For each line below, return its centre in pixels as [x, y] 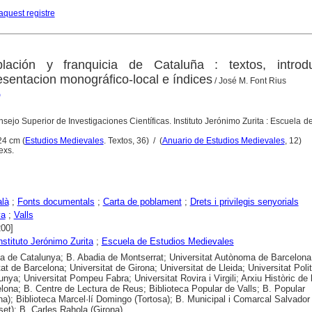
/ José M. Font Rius [249, 80]
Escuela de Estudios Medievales [167, 241]
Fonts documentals [56, 201]
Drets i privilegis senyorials [244, 201]
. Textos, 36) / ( [133, 140]
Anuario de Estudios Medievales [223, 140]
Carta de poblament [142, 201]
